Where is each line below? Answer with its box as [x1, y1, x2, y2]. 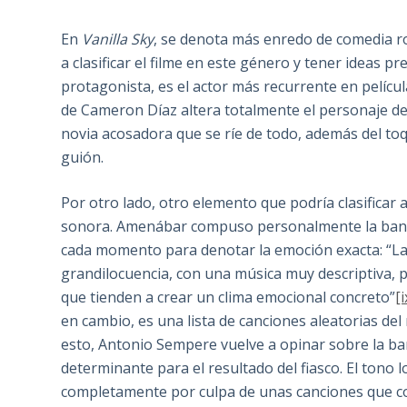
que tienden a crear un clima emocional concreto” [61, 287, 396, 308]
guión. [61, 147, 104, 168]
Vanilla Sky [82, 29, 154, 50]
